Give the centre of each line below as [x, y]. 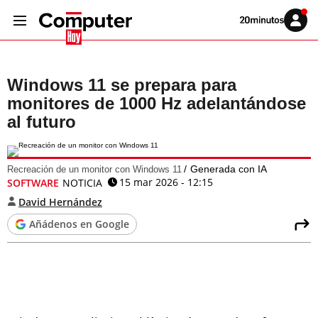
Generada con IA [229, 169]
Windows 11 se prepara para [122, 85]
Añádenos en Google [79, 224]
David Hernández [60, 202]
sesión [305, 31]
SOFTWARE [33, 183]
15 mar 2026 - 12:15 [166, 182]
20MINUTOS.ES [266, 35]
